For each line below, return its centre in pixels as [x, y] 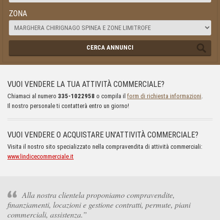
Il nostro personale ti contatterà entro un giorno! [68, 106]
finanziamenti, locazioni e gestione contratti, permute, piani [99, 205]
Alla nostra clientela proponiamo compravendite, [98, 195]
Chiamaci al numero [33, 96]
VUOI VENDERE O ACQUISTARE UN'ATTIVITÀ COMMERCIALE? [103, 135]
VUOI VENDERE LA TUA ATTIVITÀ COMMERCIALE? [86, 84]
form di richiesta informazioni [164, 96]
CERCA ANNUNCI [110, 48]
